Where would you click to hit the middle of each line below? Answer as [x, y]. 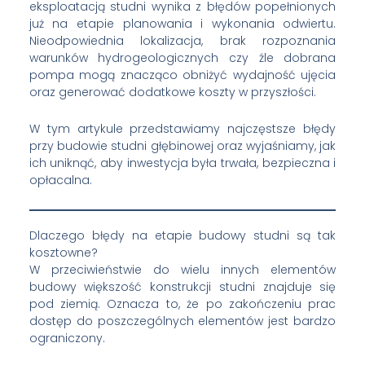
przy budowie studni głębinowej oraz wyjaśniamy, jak [182, 146]
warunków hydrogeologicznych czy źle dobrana [182, 57]
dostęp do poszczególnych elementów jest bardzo [182, 321]
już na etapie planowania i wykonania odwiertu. [182, 23]
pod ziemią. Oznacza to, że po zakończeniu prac [182, 303]
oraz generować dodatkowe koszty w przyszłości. [172, 92]
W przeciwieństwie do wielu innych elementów [182, 269]
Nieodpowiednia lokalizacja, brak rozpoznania [182, 40]
